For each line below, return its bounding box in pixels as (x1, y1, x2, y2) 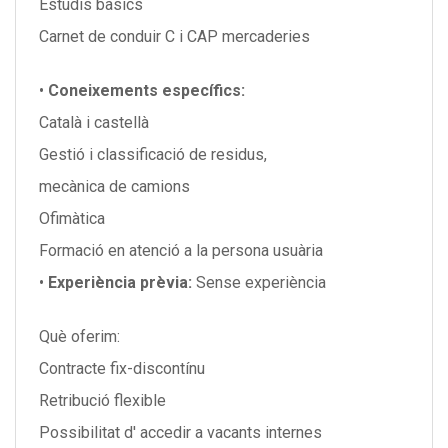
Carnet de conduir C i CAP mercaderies (39, 27, 310, 46)
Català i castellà (39, 113, 149, 132)
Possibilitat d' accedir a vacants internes (39, 423, 322, 442)
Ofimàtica (39, 209, 105, 228)
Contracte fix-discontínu (39, 359, 205, 378)
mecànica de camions (39, 177, 190, 196)
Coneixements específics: (48, 81, 245, 100)
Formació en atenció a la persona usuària (39, 241, 323, 260)
